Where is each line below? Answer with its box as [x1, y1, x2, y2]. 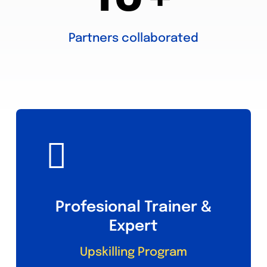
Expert [109, 218, 158, 234]
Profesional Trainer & [55, 199, 212, 215]
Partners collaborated [69, 32, 198, 45]
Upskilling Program [80, 246, 187, 259]
